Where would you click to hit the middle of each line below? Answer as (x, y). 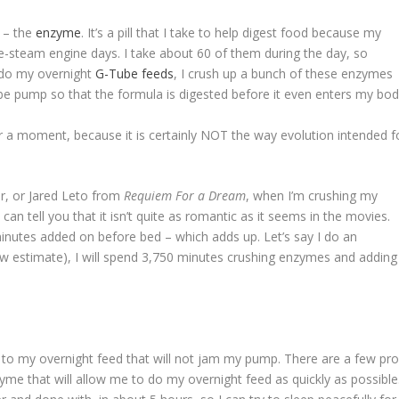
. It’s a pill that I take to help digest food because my (232, 33)
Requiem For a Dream (185, 195)
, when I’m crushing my (312, 195)
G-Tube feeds (135, 74)
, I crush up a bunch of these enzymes (284, 74)
